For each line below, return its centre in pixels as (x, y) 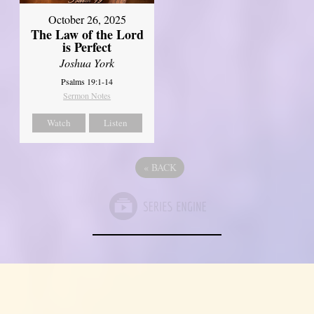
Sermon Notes (87, 96)
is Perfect (87, 47)
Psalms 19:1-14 (87, 82)
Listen (115, 123)
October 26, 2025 (87, 20)
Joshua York (87, 63)
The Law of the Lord (87, 35)
